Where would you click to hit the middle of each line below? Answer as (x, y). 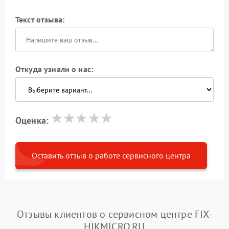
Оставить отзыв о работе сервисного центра (111, 155)
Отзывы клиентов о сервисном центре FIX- (114, 214)
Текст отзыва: (40, 19)
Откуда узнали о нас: (54, 69)
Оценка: (32, 120)
